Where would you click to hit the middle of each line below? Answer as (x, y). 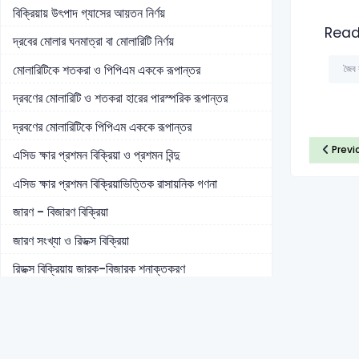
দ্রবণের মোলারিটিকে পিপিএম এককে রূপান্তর (102, 127)
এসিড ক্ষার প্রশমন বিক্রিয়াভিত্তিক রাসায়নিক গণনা (115, 184)
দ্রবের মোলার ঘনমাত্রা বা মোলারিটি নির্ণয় (93, 42)
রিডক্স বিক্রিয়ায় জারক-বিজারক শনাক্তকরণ (99, 269)
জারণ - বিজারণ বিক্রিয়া (61, 212)
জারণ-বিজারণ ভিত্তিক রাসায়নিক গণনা (91, 326)
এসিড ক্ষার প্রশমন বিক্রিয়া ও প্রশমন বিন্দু (96, 155)
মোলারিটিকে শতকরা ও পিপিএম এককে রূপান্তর (107, 70)
